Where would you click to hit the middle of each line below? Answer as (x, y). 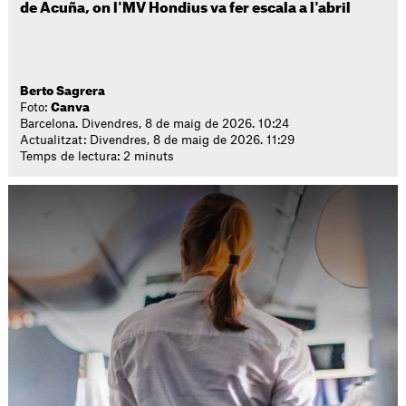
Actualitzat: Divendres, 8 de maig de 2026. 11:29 (158, 140)
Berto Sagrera (63, 91)
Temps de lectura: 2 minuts (97, 156)
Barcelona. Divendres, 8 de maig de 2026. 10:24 (155, 124)
